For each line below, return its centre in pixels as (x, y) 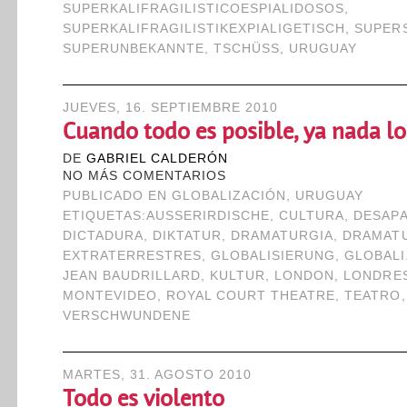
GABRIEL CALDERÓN (157, 159)
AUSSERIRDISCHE (203, 216)
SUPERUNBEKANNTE (133, 49)
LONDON (305, 276)
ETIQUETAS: (104, 216)
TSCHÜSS (247, 49)
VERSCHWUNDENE (126, 316)
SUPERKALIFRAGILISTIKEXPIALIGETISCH (204, 29)
